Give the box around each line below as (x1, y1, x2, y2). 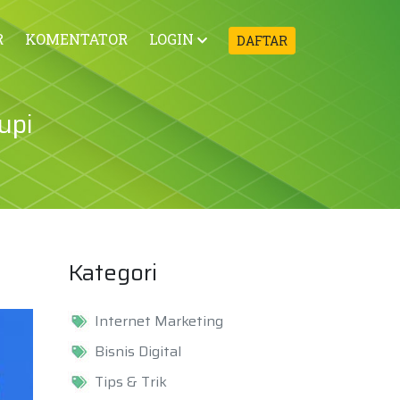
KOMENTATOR (25, 29, 128, 48)
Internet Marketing (95, 310, 223, 332)
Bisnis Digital (95, 340, 181, 362)
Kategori (68, 254, 157, 290)
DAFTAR (237, 32, 287, 49)
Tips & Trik (95, 371, 167, 393)
